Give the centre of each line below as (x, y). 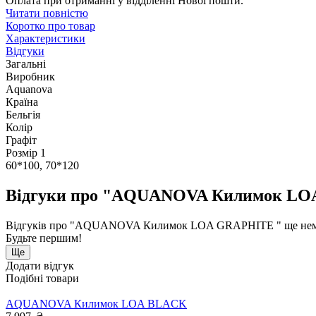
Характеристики (45, 38)
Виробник (30, 76)
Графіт (21, 140)
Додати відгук (40, 265)
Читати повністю (47, 13)
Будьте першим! (44, 238)
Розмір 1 (26, 152)
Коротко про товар (50, 25)
